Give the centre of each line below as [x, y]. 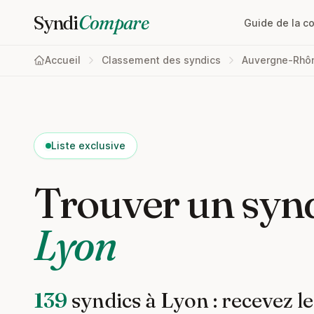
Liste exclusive [88, 145]
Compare [114, 22]
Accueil [63, 60]
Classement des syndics [161, 60]
